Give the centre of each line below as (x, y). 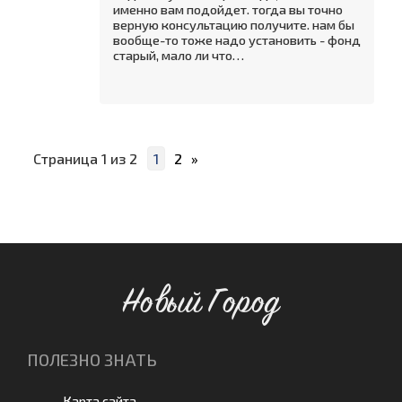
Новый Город (201, 302)
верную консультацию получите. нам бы (234, 24)
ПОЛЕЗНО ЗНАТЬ (92, 359)
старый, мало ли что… (179, 55)
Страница (67, 158)
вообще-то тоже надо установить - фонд (237, 39)
